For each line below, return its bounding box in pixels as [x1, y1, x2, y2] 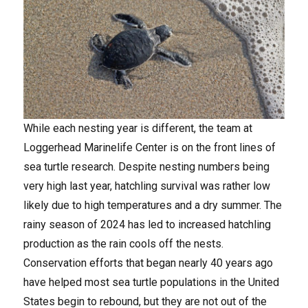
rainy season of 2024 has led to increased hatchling [23, 218, 272, 232]
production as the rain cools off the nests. [23, 237, 224, 251]
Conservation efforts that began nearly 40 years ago [23, 256, 274, 270]
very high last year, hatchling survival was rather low [23, 179, 271, 193]
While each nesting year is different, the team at [23, 122, 253, 135]
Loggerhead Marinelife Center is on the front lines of [23, 141, 276, 155]
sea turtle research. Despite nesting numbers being [23, 160, 270, 174]
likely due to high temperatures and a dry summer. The [23, 199, 283, 212]
